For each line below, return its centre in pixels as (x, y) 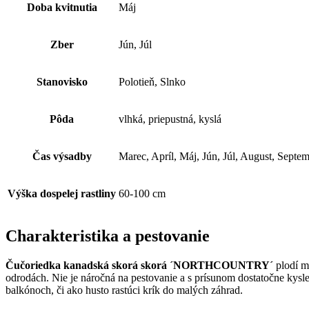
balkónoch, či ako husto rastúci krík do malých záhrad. (124, 290)
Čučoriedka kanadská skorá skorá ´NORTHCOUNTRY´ (141, 265)
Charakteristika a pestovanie (108, 236)
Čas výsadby (62, 156)
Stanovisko (62, 81)
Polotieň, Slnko (152, 81)
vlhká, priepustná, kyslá (170, 119)
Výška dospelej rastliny (62, 193)
